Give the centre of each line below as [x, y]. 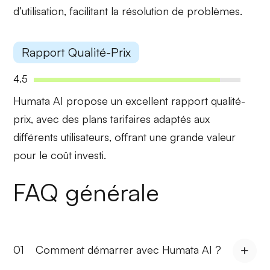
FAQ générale [86, 192]
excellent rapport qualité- [186, 101]
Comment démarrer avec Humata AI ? [129, 249]
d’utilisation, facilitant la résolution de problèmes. [128, 11]
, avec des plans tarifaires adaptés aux [121, 119]
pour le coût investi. [60, 155]
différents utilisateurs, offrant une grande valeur [125, 137]
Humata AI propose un [70, 101]
